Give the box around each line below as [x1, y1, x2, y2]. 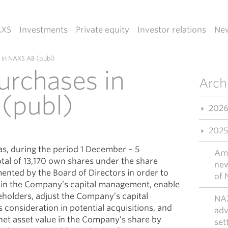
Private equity [75, 25, 129, 35]
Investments [19, 25, 68, 35]
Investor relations [137, 25, 206, 35]
